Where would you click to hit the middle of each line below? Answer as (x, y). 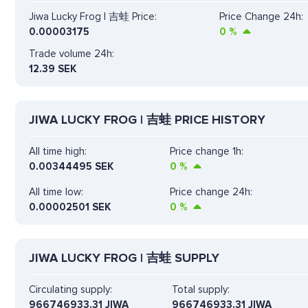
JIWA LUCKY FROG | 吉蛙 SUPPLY (124, 257)
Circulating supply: (70, 289)
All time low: (56, 191)
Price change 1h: (207, 151)
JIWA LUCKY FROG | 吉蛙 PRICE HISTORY (147, 119)
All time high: (58, 151)
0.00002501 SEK (70, 207)
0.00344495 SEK (71, 166)
